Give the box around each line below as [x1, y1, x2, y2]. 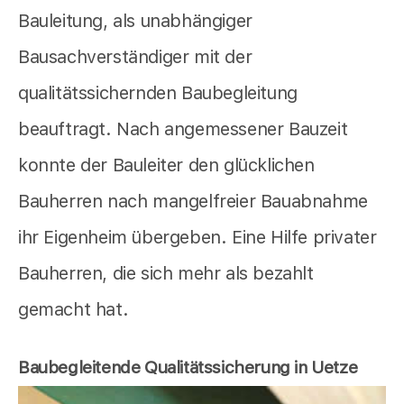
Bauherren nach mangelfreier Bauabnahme [18, 190, 368, 213]
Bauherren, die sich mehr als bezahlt [18, 262, 314, 285]
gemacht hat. [18, 298, 129, 321]
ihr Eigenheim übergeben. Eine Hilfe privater [18, 226, 377, 249]
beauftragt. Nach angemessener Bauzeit [18, 118, 348, 141]
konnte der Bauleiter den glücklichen [18, 154, 315, 177]
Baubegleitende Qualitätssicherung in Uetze [18, 357, 358, 379]
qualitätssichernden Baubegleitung [18, 82, 298, 105]
